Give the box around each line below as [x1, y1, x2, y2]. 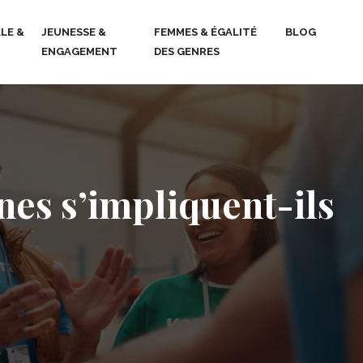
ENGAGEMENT [41, 45, 118, 58]
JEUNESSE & [41, 26, 107, 38]
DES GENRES [154, 45, 220, 58]
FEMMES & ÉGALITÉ [154, 26, 258, 38]
